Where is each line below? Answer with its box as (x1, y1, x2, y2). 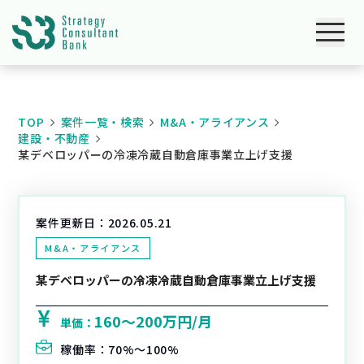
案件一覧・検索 (60, 114, 145, 130)
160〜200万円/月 (94, 310, 213, 331)
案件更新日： (36, 214, 108, 231)
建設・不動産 (18, 130, 90, 146)
